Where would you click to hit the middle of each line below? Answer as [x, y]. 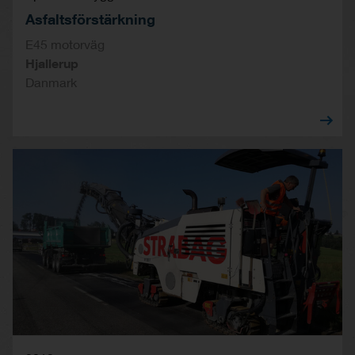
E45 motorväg [65, 44]
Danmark [51, 82]
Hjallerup [52, 63]
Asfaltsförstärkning [90, 19]
